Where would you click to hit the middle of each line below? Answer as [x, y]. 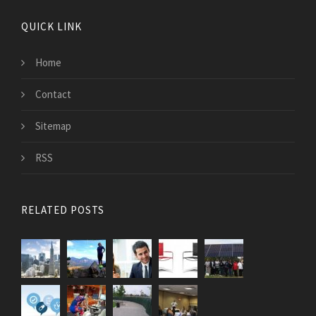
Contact [53, 95]
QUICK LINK [51, 27]
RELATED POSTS [63, 210]
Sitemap [53, 126]
